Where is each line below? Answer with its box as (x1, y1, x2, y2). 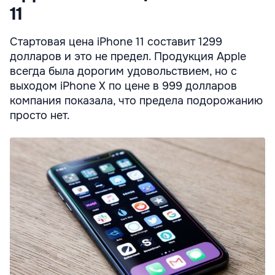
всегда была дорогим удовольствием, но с (10, 64, 237, 79)
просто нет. (10, 109, 70, 123)
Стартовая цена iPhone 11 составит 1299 (10, 35, 222, 49)
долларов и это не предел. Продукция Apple (10, 50, 246, 64)
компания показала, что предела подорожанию (10, 94, 263, 108)
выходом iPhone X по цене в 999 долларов (10, 79, 237, 93)
